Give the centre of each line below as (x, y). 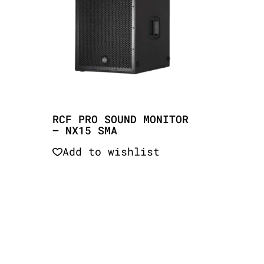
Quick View (101, 174)
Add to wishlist (111, 152)
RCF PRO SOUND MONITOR (120, 119)
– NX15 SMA (85, 130)
